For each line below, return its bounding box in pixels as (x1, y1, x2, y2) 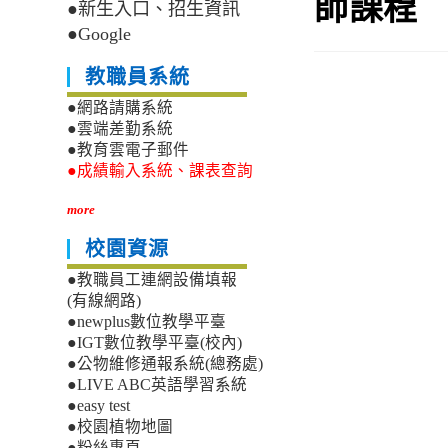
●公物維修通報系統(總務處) (67, 355, 264, 373)
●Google (67, 24, 132, 45)
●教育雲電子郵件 (67, 141, 190, 159)
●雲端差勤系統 (67, 120, 174, 138)
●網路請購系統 (67, 99, 174, 117)
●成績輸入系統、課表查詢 (67, 162, 254, 180)
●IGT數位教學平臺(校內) (67, 334, 243, 352)
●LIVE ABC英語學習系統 (67, 376, 248, 394)
